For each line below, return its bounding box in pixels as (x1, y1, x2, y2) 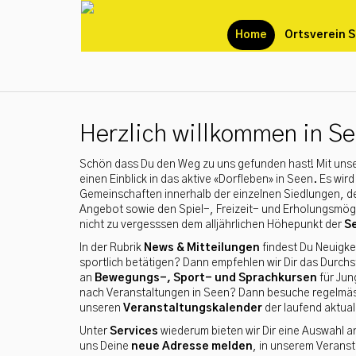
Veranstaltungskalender (123, 303, 262, 314)
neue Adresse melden (131, 341, 253, 352)
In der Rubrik (79, 242, 144, 253)
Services (110, 326, 158, 337)
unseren (79, 303, 123, 314)
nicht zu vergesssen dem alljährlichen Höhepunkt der (79, 219, 344, 230)
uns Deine (79, 341, 131, 352)
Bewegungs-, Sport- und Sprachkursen (95, 273, 317, 284)
